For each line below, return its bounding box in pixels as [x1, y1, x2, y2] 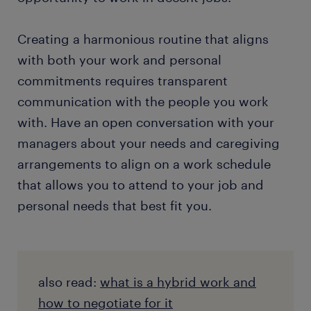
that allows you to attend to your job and [17, 177, 264, 193]
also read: [38, 274, 100, 290]
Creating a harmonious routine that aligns [17, 31, 269, 47]
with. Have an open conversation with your [17, 115, 274, 131]
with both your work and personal [17, 52, 221, 68]
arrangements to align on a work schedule [17, 156, 271, 172]
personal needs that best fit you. [17, 198, 212, 214]
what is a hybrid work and [100, 274, 256, 290]
